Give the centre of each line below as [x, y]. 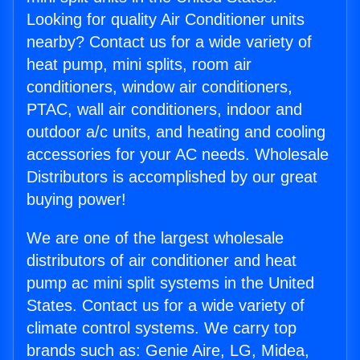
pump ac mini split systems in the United [170, 283]
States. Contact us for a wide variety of [166, 306]
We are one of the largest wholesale [155, 238]
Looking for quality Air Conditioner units [166, 20]
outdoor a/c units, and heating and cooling [176, 132]
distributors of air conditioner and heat [162, 261]
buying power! [76, 200]
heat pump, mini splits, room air [139, 65]
